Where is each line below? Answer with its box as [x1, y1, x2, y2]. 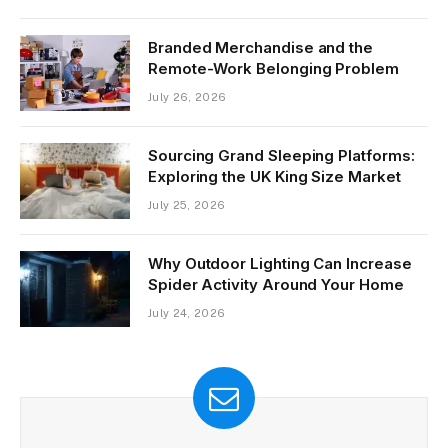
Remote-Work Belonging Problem [148, 59, 399, 79]
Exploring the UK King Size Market [148, 167, 401, 187]
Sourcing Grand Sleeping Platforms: [148, 146, 415, 166]
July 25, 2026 [148, 199, 226, 212]
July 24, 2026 [148, 307, 226, 320]
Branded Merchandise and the [148, 38, 373, 58]
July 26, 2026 [148, 91, 227, 104]
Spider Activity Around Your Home [148, 275, 404, 295]
